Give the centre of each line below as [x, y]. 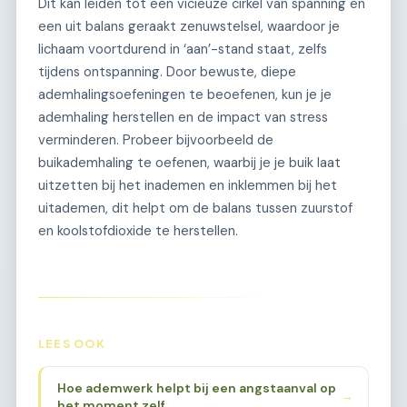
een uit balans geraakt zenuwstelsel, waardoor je [189, 26]
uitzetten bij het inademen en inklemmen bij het [188, 185]
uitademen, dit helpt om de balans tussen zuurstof [195, 208]
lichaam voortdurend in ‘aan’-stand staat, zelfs [183, 49]
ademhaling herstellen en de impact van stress [183, 117]
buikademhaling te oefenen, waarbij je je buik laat [189, 162]
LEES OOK [72, 343]
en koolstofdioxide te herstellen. [138, 230]
